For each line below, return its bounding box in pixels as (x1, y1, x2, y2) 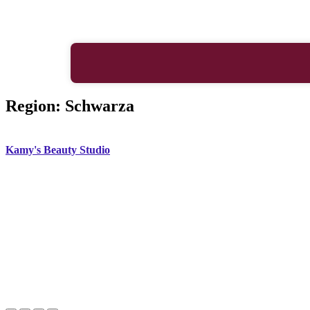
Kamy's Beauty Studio (6, 144, 110, 156)
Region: (6, 96, 65, 115)
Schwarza (65, 96, 134, 115)
